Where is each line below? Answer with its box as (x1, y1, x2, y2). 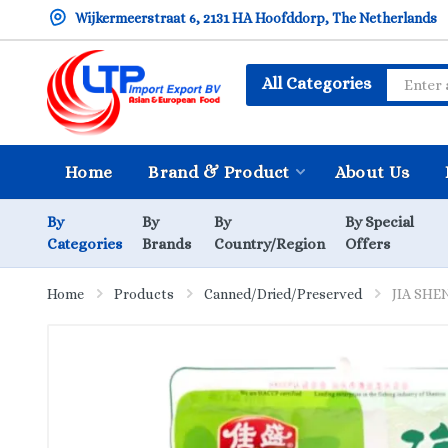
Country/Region (213, 235, 325, 253)
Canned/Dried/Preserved (204, 286, 362, 302)
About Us (334, 162, 410, 182)
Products (114, 286, 174, 302)
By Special (344, 213, 414, 231)
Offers (344, 235, 390, 253)
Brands (142, 235, 191, 253)
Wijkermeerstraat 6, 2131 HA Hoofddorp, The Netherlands (72, 9, 437, 26)
